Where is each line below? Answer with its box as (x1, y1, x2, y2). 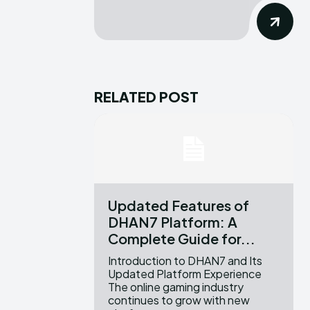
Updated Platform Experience (108, 266, 262, 282)
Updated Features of (108, 197, 249, 215)
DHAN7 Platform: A (108, 213, 237, 231)
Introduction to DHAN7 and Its (108, 253, 262, 268)
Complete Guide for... (108, 230, 255, 248)
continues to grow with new (108, 293, 250, 308)
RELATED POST (94, 88, 199, 106)
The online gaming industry (108, 280, 244, 295)
